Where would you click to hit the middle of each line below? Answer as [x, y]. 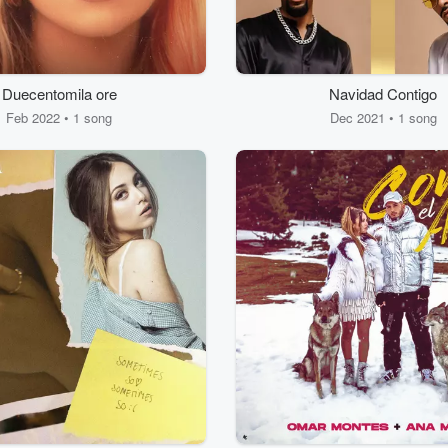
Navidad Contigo [383, 93]
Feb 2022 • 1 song [59, 117]
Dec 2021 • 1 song [383, 117]
